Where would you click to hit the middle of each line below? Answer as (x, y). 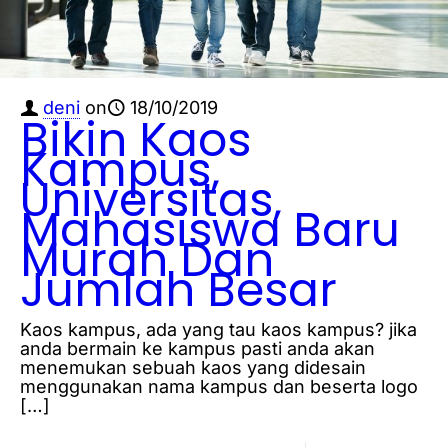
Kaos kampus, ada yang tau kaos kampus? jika (218, 330)
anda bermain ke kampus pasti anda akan (197, 349)
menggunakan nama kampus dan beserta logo (219, 387)
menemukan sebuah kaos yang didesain (193, 368)
